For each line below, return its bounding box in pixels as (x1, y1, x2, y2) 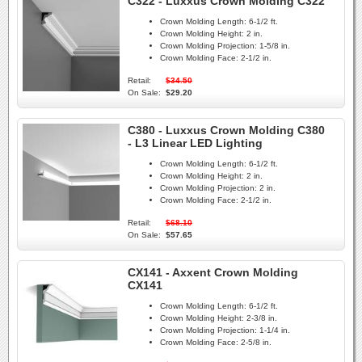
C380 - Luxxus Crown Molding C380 (128, 124, 325, 137)
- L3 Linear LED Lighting (128, 137, 263, 149)
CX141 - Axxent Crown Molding (128, 266, 298, 279)
